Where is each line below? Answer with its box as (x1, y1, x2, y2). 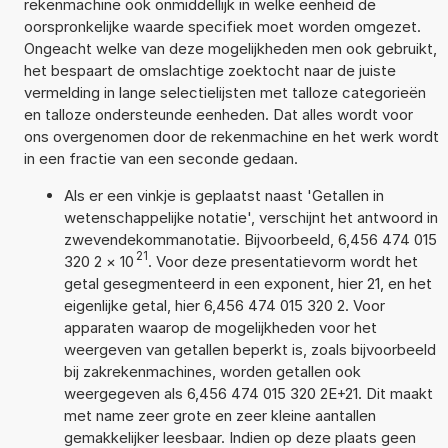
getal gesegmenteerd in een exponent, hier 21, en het (63, 273, 432, 293)
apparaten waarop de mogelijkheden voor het (63, 317, 377, 337)
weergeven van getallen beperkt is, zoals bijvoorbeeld (63, 339, 436, 359)
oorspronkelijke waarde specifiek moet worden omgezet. (23, 16, 421, 36)
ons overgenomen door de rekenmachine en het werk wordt (23, 126, 439, 146)
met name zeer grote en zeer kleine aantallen (63, 405, 376, 425)
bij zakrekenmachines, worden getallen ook (63, 361, 361, 381)
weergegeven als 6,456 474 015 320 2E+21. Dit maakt (63, 383, 433, 403)
